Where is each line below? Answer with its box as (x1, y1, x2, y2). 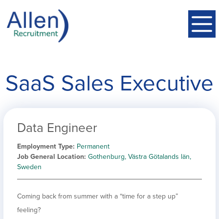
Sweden (17, 162, 42, 171)
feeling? (17, 205, 41, 214)
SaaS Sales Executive (5, 69, 214, 97)
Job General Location (17, 152, 84, 161)
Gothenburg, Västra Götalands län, (88, 152, 191, 161)
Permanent (77, 142, 109, 151)
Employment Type (17, 142, 73, 151)
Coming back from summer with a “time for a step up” (17, 192, 178, 200)
